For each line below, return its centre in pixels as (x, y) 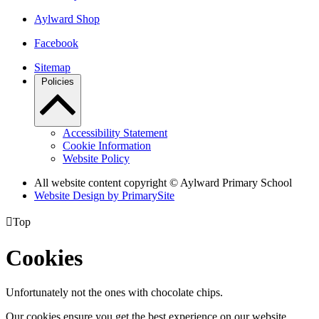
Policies (58, 82)
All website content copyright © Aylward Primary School (163, 183)
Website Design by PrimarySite (104, 196)
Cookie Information (107, 146)
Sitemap (52, 68)
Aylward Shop (67, 19)
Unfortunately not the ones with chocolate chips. (114, 293)
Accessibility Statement (115, 133)
